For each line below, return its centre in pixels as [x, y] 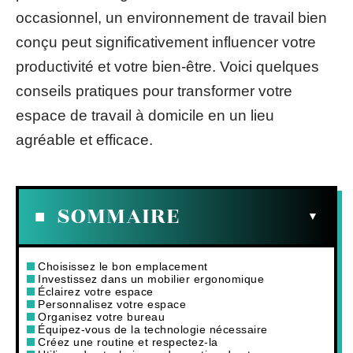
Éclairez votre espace [96, 291]
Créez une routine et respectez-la [128, 342]
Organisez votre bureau [101, 316]
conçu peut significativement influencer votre [166, 42]
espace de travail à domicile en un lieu [145, 115]
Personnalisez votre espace [112, 304]
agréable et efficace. [84, 140]
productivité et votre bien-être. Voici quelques [167, 67]
